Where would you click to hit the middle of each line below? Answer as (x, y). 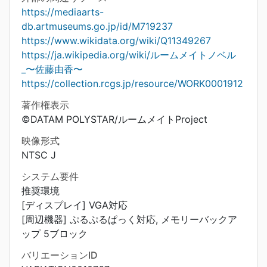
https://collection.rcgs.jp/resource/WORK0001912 (132, 83)
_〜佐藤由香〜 (52, 69)
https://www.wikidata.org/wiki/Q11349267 (116, 41)
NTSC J (39, 155)
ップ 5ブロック (55, 234)
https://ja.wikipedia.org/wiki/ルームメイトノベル (129, 55)
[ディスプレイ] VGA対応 (74, 205)
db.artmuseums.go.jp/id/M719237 (97, 26)
